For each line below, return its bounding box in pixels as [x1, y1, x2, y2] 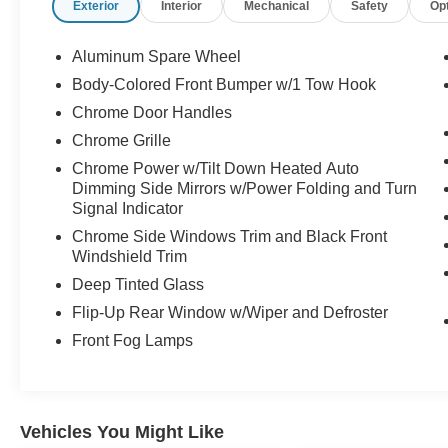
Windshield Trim [72, 248, 188, 266]
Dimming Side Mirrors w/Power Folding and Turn [72, 180, 418, 198]
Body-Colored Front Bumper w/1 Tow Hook [72, 76, 377, 94]
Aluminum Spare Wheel [72, 48, 242, 66]
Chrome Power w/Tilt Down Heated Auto [72, 160, 360, 178]
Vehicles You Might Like [20, 422, 224, 443]
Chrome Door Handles [72, 104, 233, 122]
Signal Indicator [72, 200, 184, 218]
